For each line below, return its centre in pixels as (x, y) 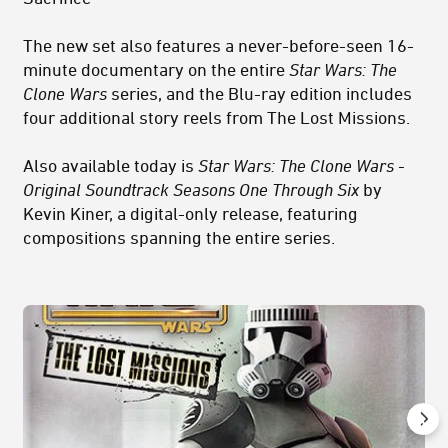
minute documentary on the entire (156, 69)
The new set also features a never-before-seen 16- (218, 45)
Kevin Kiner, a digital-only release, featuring (190, 213)
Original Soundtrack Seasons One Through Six (191, 189)
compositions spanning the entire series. (179, 237)
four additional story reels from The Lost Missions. (216, 117)
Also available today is (110, 165)
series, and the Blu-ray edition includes (259, 93)
